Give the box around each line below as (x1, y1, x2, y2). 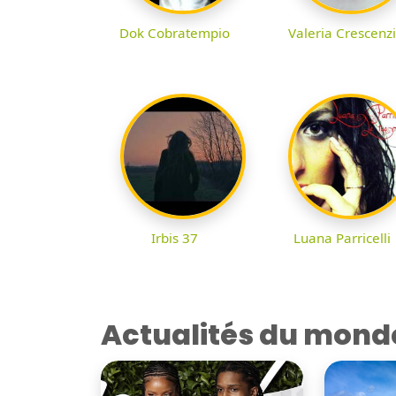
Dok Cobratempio (118, 23, 230, 42)
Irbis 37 (150, 228, 198, 247)
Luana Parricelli (293, 228, 391, 247)
